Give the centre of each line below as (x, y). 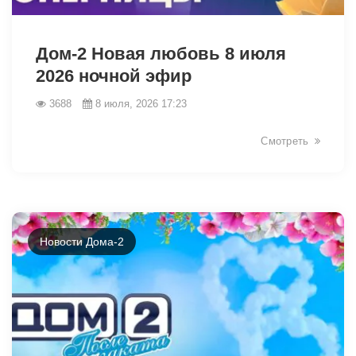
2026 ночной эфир (114, 75)
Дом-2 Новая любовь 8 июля (161, 53)
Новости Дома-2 (82, 241)
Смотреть (285, 141)
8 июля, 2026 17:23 (141, 103)
